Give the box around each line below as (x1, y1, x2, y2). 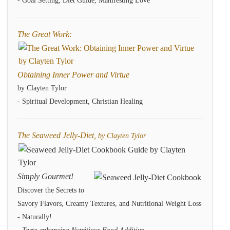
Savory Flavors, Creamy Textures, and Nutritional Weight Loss (17, 200, 201, 207)
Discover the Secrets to (17, 186, 84, 194)
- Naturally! (17, 213, 52, 221)
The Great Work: (17, 30, 72, 39)
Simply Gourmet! (17, 172, 73, 181)
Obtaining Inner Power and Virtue (17, 70, 129, 79)
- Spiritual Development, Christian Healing (17, 98, 143, 105)
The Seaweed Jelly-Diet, (17, 131, 98, 140)
